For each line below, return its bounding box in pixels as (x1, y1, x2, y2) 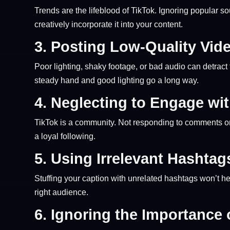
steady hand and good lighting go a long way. (34, 75, 199, 85)
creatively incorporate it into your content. (34, 20, 183, 29)
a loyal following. (34, 131, 96, 141)
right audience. (34, 187, 89, 197)
